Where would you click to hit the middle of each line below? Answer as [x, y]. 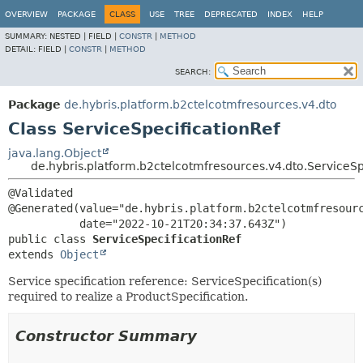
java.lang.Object [55, 153]
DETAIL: [21, 49]
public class [50, 239]
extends [34, 254]
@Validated [41, 193]
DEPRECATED [231, 14]
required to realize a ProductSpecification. [128, 297]
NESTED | [69, 36]
